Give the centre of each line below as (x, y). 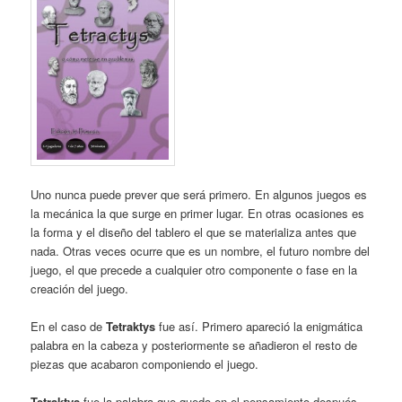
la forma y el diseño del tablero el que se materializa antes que (194, 232)
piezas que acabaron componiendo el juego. (145, 363)
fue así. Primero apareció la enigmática (259, 326)
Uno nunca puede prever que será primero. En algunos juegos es (199, 194)
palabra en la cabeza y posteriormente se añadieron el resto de (194, 345)
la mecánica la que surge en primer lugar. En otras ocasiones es (198, 213)
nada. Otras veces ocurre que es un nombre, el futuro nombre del (201, 250)
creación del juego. (80, 288)
